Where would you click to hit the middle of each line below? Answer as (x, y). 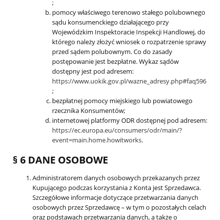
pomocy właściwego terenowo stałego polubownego (129, 13)
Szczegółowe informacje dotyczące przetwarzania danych (115, 198)
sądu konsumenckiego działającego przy (110, 22)
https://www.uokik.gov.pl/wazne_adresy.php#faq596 (129, 81)
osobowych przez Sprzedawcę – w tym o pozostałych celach (119, 207)
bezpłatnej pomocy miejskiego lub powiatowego (122, 101)
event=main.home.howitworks (97, 140)
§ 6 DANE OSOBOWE (60, 160)
